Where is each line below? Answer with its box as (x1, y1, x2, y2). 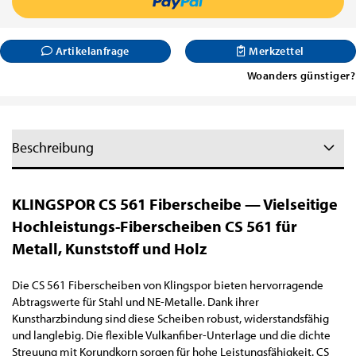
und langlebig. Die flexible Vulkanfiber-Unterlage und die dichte (12, 327, 331, 342)
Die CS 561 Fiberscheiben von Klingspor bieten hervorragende (12, 277, 323, 292)
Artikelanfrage (55, 44, 130, 58)
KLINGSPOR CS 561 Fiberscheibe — (12, 194, 261, 214)
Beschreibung (12, 138, 94, 157)
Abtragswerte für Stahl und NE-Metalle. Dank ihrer (12, 294, 259, 309)
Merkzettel (249, 44, 304, 58)
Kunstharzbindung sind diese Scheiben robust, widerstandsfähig (12, 311, 329, 326)
